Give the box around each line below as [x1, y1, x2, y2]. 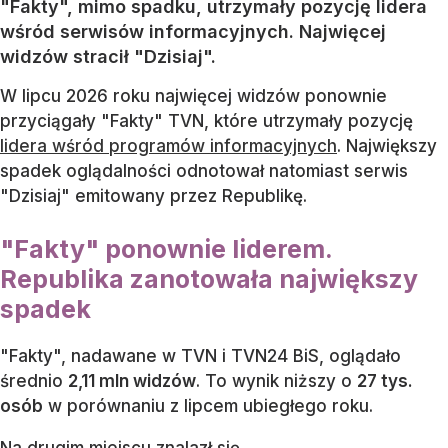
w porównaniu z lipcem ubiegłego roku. [43, 395, 373, 416]
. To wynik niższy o [196, 370, 357, 391]
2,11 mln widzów [68, 370, 196, 391]
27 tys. [357, 370, 413, 391]
